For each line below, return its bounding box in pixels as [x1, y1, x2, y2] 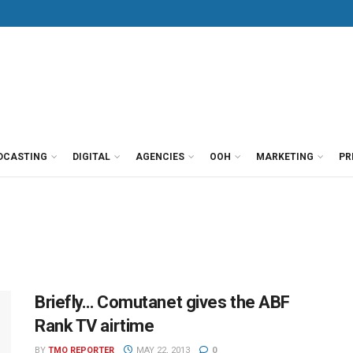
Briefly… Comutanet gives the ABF [35, 292, 290, 312]
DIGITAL [72, 151, 110, 162]
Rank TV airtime [35, 316, 154, 336]
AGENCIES [136, 151, 184, 162]
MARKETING [256, 151, 314, 162]
